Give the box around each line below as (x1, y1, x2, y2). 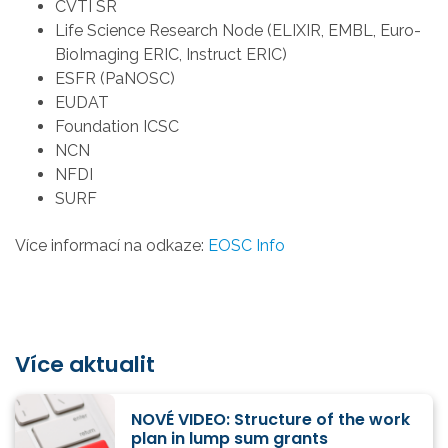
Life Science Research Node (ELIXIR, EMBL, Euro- (55, 21, 421, 41)
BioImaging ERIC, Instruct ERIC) (55, 45, 287, 65)
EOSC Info (208, 235, 285, 255)
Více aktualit (15, 349, 155, 381)
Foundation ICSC (55, 117, 179, 137)
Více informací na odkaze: (15, 235, 208, 255)
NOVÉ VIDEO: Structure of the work (131, 408, 410, 432)
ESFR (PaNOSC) (55, 69, 175, 89)
